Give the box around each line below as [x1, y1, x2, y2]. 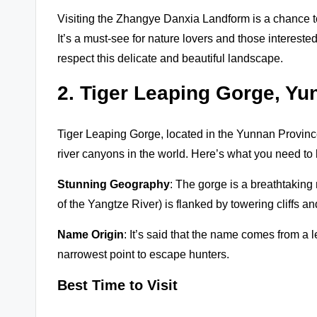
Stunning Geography [57, 178, 170, 190]
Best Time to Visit [57, 277, 178, 293]
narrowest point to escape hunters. [57, 248, 229, 260]
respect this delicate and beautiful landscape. [57, 52, 283, 64]
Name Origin [57, 228, 124, 241]
